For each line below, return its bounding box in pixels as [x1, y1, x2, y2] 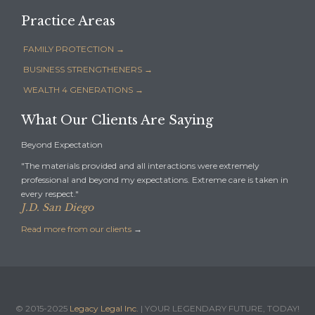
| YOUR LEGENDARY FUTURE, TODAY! [139, 302, 300, 314]
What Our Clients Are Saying [21, 112, 213, 128]
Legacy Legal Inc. [70, 302, 139, 314]
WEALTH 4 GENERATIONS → [23, 84, 143, 95]
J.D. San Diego [21, 200, 94, 214]
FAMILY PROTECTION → [23, 43, 124, 54]
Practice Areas [21, 13, 115, 29]
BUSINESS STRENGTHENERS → [23, 63, 153, 75]
